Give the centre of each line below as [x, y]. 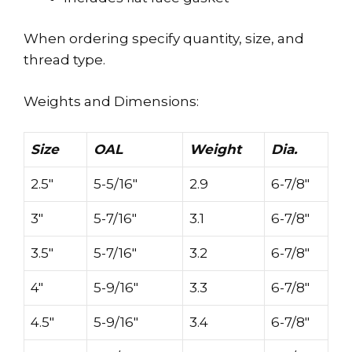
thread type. [64, 60]
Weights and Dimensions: [111, 101]
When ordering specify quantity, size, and [164, 38]
